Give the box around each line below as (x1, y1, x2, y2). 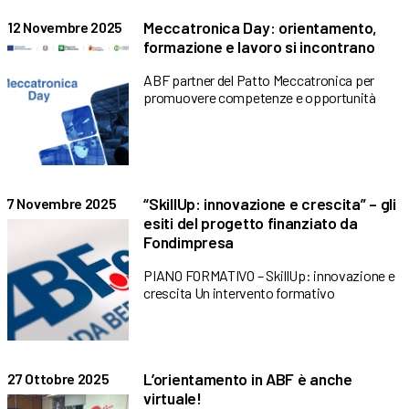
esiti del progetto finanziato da (143, 212, 358, 233)
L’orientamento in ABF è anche (143, 368, 352, 389)
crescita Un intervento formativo (143, 283, 335, 301)
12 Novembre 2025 (7, 18, 123, 37)
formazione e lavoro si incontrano (143, 37, 375, 58)
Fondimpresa (143, 231, 235, 252)
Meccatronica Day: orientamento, (143, 17, 378, 38)
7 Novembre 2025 (7, 194, 117, 212)
